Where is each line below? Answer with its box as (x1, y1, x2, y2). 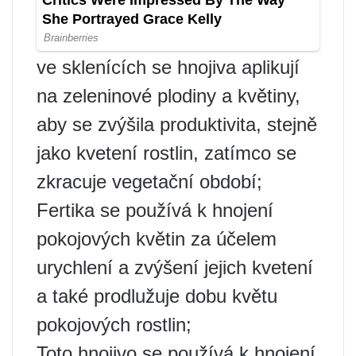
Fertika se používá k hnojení (37, 199, 273, 222)
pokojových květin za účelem (37, 228, 277, 250)
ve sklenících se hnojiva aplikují (37, 56, 300, 79)
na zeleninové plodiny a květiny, (37, 85, 300, 107)
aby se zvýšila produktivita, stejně (37, 114, 317, 136)
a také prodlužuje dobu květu (37, 285, 277, 308)
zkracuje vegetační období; (37, 171, 262, 193)
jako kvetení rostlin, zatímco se (37, 142, 296, 164)
